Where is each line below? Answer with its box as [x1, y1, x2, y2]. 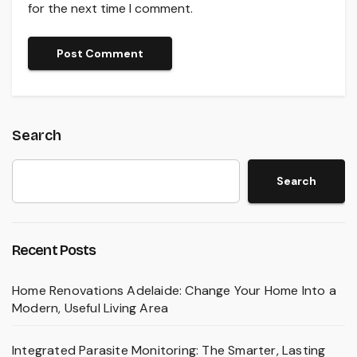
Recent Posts [12, 241, 96, 259]
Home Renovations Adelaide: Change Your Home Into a [12, 281, 337, 299]
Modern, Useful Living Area [12, 299, 169, 316]
